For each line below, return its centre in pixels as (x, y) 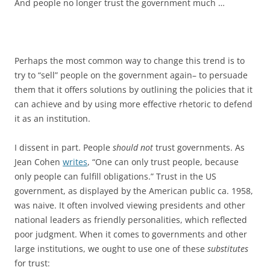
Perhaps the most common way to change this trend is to (130, 61)
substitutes (228, 249)
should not (133, 147)
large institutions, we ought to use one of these (111, 249)
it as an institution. (52, 118)
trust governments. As (199, 147)
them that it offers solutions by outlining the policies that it (133, 89)
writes (75, 162)
